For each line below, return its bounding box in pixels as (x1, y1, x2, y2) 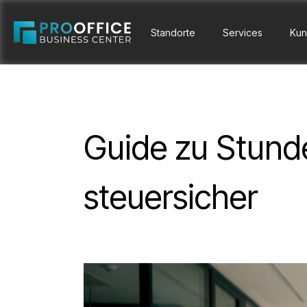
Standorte (151, 26, 196, 38)
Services (223, 26, 263, 38)
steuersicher (84, 177, 258, 217)
